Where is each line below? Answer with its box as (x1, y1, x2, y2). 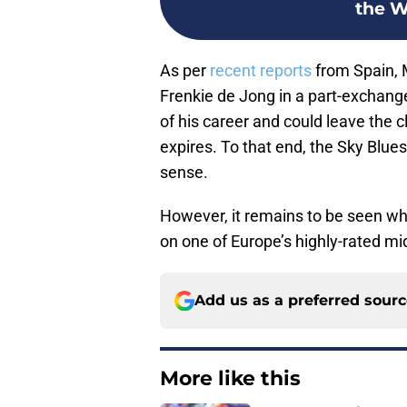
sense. (160, 163, 208, 183)
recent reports (210, 61, 312, 81)
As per (160, 61, 210, 81)
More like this (160, 366, 301, 392)
